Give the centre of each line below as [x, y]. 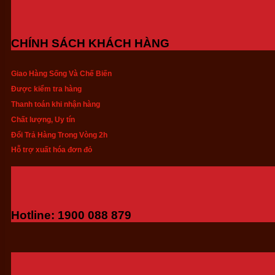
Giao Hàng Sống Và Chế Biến [61, 73]
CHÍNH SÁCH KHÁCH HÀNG [90, 44]
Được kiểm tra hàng [46, 89]
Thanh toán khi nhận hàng [56, 104]
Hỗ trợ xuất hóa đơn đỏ [52, 150]
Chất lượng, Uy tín [43, 119]
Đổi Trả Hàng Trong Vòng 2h [59, 135]
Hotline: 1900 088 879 [71, 215]
